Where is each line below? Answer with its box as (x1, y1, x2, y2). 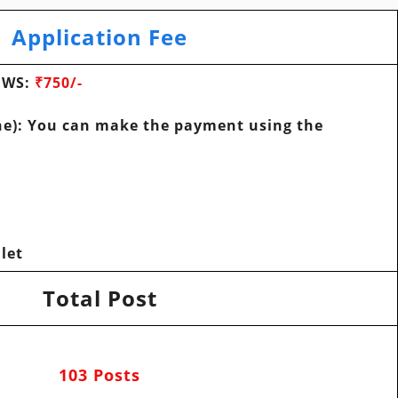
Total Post (42, 283, 157, 314)
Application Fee (12, 22, 187, 52)
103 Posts (59, 364, 140, 386)
